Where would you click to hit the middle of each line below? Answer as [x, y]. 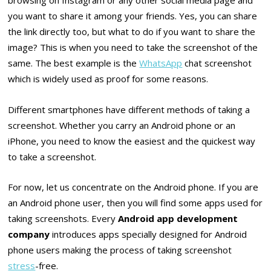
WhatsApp [161, 63]
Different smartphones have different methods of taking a [129, 109]
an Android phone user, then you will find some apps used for [135, 203]
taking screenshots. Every [63, 219]
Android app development [178, 219]
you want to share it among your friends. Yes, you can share [133, 16]
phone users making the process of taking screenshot [120, 250]
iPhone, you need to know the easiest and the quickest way [132, 141]
